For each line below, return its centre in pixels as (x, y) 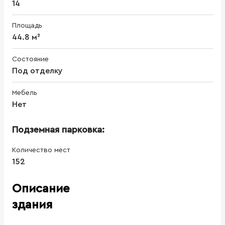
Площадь (27, 25)
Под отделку (37, 71)
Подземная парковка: (58, 129)
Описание (41, 189)
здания (32, 205)
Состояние (30, 59)
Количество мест (41, 150)
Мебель (25, 93)
